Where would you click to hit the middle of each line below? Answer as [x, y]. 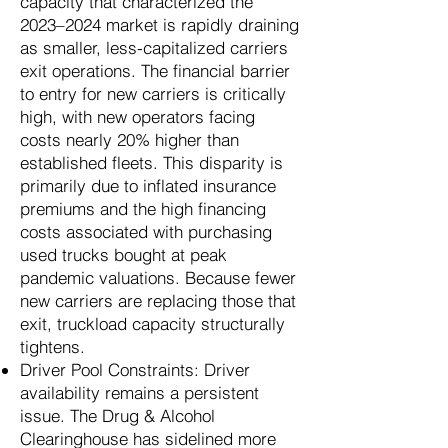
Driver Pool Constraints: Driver [135, 369]
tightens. [52, 346]
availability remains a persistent [139, 392]
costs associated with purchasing [146, 231]
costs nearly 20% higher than [129, 139]
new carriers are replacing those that [158, 300]
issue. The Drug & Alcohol [117, 415]
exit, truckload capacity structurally [152, 323]
